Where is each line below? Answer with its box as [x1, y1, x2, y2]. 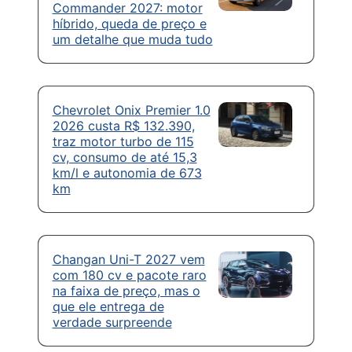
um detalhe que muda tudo [52, 31, 213, 48]
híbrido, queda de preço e [52, 16, 207, 32]
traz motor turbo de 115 [52, 134, 194, 150]
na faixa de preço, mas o [52, 283, 200, 299]
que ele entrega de [52, 299, 164, 315]
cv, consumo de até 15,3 [52, 149, 197, 166]
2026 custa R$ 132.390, [52, 118, 195, 134]
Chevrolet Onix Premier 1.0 [52, 102, 211, 119]
